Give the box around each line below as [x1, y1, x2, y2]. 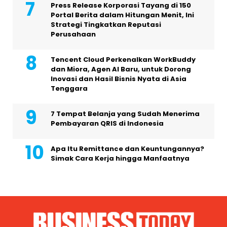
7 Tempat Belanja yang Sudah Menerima [51, 109, 200, 119]
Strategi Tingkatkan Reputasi [51, 20, 161, 30]
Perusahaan [51, 29, 96, 40]
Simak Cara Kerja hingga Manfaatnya [51, 154, 190, 164]
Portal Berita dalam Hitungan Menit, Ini [51, 10, 194, 20]
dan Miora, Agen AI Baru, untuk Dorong [51, 64, 191, 74]
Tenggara [51, 84, 88, 94]
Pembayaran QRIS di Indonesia [51, 119, 164, 129]
